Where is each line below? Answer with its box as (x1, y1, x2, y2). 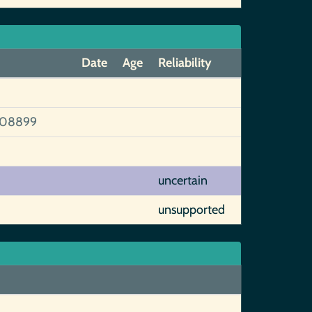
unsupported (157, 202, 225, 217)
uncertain (157, 173, 208, 188)
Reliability (157, 55, 212, 70)
